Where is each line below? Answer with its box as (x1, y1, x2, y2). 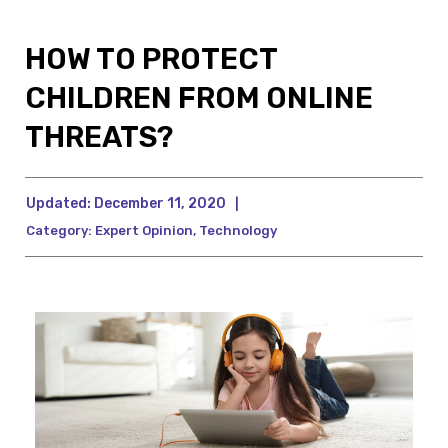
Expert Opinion (95, 223, 193, 239)
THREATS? (25, 120, 173, 155)
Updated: (26, 195, 91, 213)
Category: (26, 223, 92, 239)
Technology (199, 223, 277, 239)
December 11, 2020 (91, 195, 226, 213)
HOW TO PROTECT (25, 42, 277, 77)
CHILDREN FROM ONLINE (25, 81, 373, 116)
